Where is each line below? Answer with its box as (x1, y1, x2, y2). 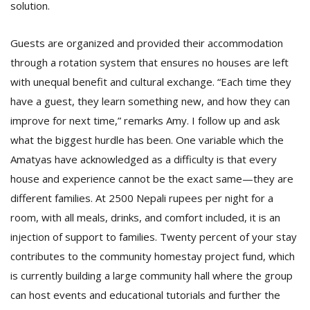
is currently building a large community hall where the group (10, 268, 293, 282)
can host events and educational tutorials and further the (10, 288, 280, 302)
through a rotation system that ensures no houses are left (10, 55, 289, 69)
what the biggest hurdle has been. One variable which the (10, 133, 284, 147)
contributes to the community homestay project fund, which (10, 249, 295, 263)
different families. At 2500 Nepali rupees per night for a (10, 191, 273, 205)
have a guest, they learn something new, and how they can (10, 94, 290, 108)
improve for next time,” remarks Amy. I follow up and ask (10, 113, 280, 127)
